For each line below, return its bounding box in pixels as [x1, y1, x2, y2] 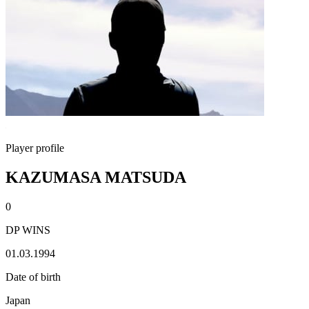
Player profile [6, 142, 64, 154]
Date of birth [6, 270, 61, 283]
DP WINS [6, 223, 50, 236]
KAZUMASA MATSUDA [6, 168, 186, 186]
